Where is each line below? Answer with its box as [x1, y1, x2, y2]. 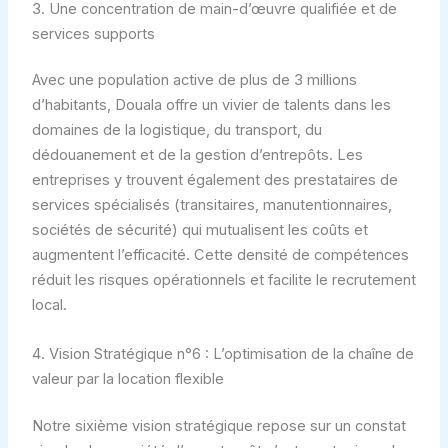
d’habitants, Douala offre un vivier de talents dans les [31, 96, 391, 115]
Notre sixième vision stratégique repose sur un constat [31, 416, 406, 435]
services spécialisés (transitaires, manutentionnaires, [31, 196, 392, 215]
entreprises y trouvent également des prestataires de [31, 171, 398, 190]
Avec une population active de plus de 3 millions [31, 71, 357, 90]
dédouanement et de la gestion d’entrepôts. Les [31, 146, 363, 165]
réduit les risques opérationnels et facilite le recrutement [31, 271, 416, 290]
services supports [31, 24, 155, 43]
